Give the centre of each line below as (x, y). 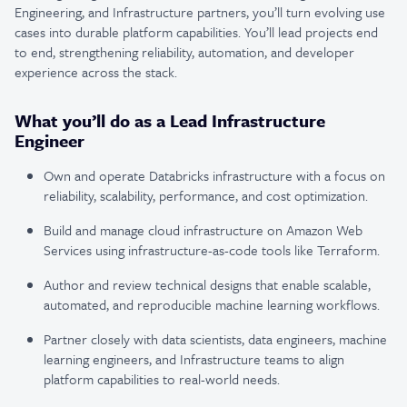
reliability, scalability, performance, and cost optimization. (206, 195)
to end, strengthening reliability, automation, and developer (184, 52)
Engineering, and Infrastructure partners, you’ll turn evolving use (200, 12)
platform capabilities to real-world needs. (162, 379)
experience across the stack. (96, 72)
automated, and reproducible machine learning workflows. (212, 304)
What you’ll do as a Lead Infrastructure (170, 120)
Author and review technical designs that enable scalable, (207, 284)
